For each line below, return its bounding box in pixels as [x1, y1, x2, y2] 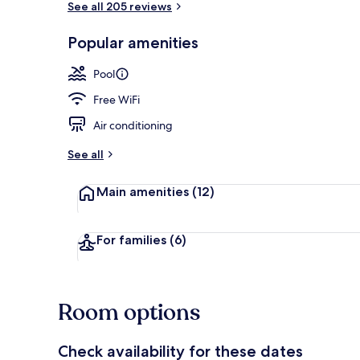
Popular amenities [67, 32, 198, 52]
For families [96, 231, 166, 247]
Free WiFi [93, 92, 140, 107]
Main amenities [96, 183, 189, 199]
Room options [58, 297, 200, 328]
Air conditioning [93, 117, 173, 133]
